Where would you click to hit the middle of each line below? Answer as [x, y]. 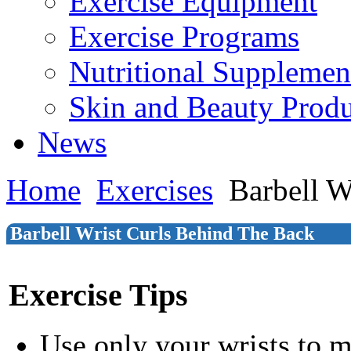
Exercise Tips [98, 295]
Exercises [155, 190]
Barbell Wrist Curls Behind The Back [162, 233]
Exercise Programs [184, 36]
